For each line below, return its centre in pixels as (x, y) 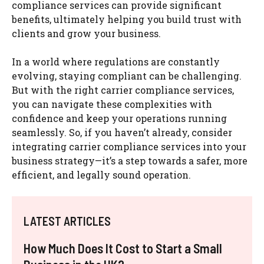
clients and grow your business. (86, 34)
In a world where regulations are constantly (116, 62)
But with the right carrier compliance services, (123, 90)
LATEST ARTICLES (67, 221)
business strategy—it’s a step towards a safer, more (130, 161)
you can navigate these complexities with (112, 104)
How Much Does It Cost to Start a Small (123, 248)
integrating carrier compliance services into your (129, 147)
